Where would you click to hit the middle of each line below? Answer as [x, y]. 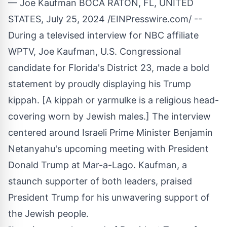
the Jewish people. [48, 213]
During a [27, 35]
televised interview [87, 35]
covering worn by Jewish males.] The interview [109, 116]
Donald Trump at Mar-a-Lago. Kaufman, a [98, 165]
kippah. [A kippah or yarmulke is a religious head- [113, 100]
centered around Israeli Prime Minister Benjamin [110, 132]
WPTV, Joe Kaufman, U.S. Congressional [94, 51]
